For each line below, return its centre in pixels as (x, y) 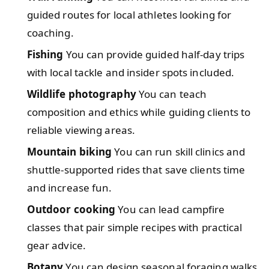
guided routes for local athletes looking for (129, 14)
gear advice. (56, 245)
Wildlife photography (81, 94)
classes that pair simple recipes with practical (134, 227)
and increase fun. (69, 187)
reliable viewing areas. (81, 130)
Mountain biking (69, 151)
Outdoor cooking (71, 209)
